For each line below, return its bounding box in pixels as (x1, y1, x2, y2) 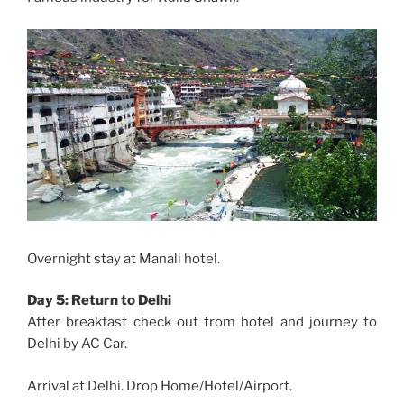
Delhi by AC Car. (27, 335, 127, 353)
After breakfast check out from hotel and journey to (27, 314, 377, 331)
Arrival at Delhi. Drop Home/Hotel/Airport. (27, 377, 292, 394)
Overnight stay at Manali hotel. (27, 250, 220, 267)
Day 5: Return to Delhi (27, 292, 171, 309)
